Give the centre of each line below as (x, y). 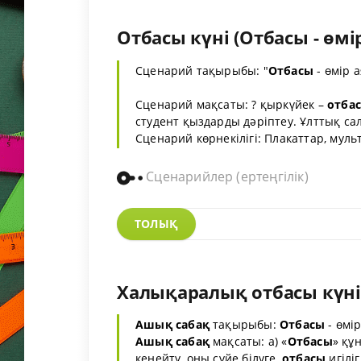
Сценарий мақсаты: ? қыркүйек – (231, 104)
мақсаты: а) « (248, 342)
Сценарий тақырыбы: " (202, 70)
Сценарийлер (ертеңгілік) (226, 176)
